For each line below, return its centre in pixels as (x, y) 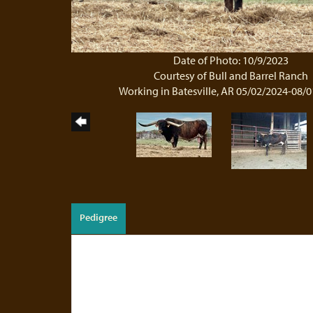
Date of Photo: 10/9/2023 (231, 60)
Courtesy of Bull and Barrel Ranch (231, 75)
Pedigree (99, 217)
